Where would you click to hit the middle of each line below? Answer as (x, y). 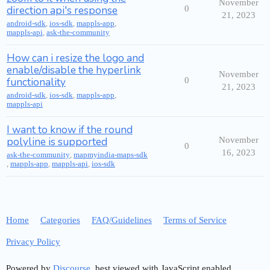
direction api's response (62, 10)
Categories (60, 220)
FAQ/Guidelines (122, 220)
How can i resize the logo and (75, 58)
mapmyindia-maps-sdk (111, 155)
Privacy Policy (33, 242)
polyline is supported (57, 142)
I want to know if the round (70, 130)
